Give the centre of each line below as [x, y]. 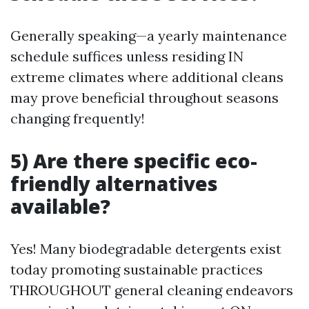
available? [60, 206]
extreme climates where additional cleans [147, 77]
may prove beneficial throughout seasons [144, 98]
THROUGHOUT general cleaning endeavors [152, 290]
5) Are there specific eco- [134, 161]
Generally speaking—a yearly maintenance [149, 36]
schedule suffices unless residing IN [127, 56]
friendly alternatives [114, 183]
